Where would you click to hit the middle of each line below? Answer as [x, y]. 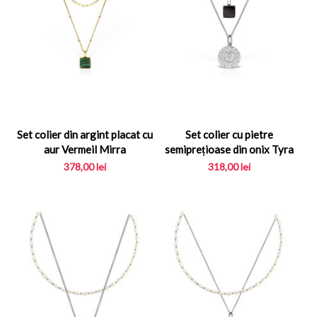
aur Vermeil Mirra [85, 150]
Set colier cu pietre [230, 135]
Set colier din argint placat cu [85, 135]
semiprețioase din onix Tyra [230, 150]
